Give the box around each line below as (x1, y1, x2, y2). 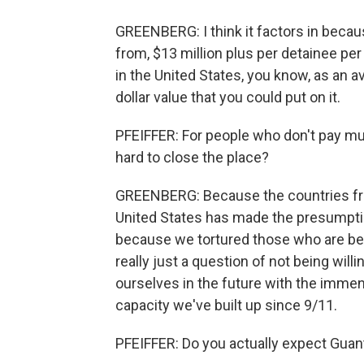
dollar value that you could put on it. (115, 89, 340, 106)
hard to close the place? (115, 149, 269, 166)
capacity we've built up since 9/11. (115, 297, 337, 314)
